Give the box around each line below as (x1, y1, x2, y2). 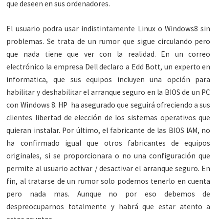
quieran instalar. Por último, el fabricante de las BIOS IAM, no (6, 126, 211, 135)
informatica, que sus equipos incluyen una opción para (6, 75, 211, 85)
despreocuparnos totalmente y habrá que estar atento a (6, 202, 211, 212)
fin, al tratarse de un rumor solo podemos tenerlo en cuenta (6, 176, 211, 186)
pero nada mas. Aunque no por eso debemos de (6, 189, 211, 199)
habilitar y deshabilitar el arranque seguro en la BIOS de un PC (6, 88, 211, 97)
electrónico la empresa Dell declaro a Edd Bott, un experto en (6, 62, 211, 72)
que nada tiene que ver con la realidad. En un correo (6, 49, 211, 59)
